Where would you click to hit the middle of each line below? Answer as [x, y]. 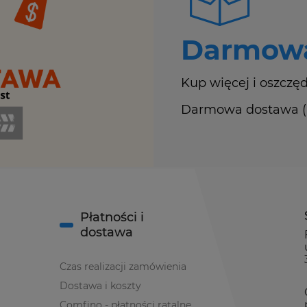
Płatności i [112, 218]
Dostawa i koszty [101, 286]
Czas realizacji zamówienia [123, 267]
